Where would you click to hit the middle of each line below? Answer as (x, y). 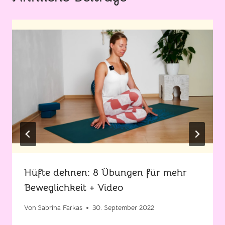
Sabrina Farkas (60, 208)
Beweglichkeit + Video (74, 188)
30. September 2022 (124, 208)
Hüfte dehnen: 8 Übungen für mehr (105, 173)
